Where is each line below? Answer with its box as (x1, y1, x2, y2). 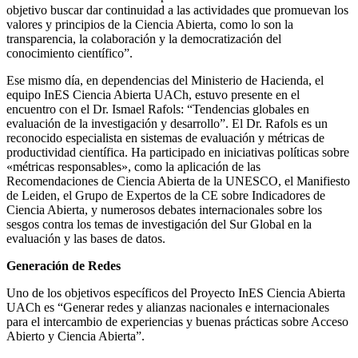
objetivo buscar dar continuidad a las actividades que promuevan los (6, 2, 348, 17)
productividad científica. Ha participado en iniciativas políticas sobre (6, 145, 349, 159)
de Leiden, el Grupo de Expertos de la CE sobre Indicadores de (6, 188, 325, 202)
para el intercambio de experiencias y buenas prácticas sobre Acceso (6, 314, 348, 328)
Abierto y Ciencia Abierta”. (6, 328, 145, 343)
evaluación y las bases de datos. (6, 231, 165, 245)
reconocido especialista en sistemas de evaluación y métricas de (6, 130, 324, 145)
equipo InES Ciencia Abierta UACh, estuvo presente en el (6, 87, 300, 101)
